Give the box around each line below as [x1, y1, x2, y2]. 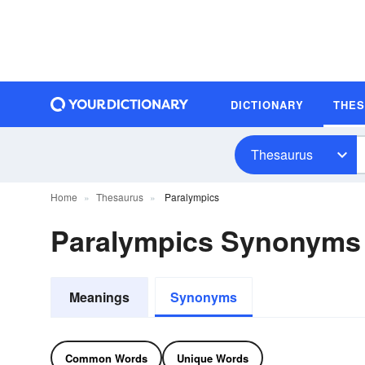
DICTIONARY [231, 96, 304, 112]
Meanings [69, 288, 130, 306]
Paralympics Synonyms [51, 221, 361, 260]
